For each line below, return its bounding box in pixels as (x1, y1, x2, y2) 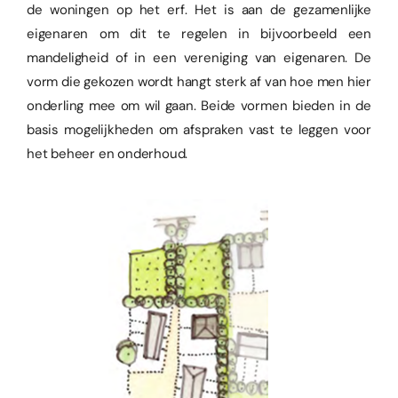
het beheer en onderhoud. (27, 145, 188, 163)
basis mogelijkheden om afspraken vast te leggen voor (27, 121, 371, 139)
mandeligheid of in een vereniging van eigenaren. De (27, 49, 371, 68)
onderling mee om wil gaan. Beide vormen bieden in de (27, 97, 371, 115)
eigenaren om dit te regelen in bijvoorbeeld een (27, 25, 371, 44)
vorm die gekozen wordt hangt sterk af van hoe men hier (27, 73, 371, 92)
